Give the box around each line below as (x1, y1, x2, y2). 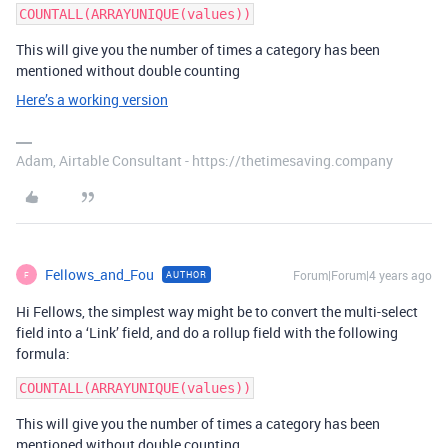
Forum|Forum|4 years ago (293, 267, 432, 283)
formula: (16, 344, 70, 363)
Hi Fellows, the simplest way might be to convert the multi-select (16, 302, 418, 321)
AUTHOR (166, 268, 207, 281)
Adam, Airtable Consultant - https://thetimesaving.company (16, 151, 393, 170)
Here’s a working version (16, 90, 168, 109)
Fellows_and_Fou (45, 265, 154, 284)
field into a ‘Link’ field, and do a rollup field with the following (16, 323, 398, 342)
